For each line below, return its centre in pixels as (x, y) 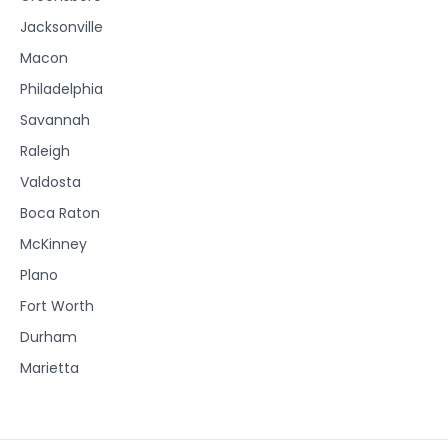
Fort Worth (57, 305)
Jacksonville (61, 26)
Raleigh (45, 150)
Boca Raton (60, 212)
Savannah (55, 119)
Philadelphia (61, 88)
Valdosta (50, 181)
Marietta (49, 367)
